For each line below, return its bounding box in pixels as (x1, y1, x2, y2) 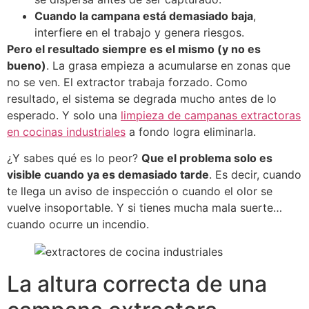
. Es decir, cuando (209, 167, 301, 181)
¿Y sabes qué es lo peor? (7, 150, 141, 165)
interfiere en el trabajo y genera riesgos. (34, 25, 244, 39)
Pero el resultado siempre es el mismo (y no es (7, 41, 261, 56)
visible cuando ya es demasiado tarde (7, 167, 209, 181)
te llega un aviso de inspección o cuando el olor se (7, 183, 272, 198)
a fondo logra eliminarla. (126, 124, 256, 139)
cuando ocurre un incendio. (7, 217, 152, 231)
